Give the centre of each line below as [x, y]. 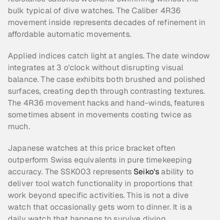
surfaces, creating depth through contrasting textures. [107, 91]
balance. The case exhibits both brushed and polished [107, 79]
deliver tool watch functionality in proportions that [100, 183]
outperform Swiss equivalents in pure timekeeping [100, 160]
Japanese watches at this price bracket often [92, 148]
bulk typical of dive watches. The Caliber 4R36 [95, 11]
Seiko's [147, 172]
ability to [177, 172]
